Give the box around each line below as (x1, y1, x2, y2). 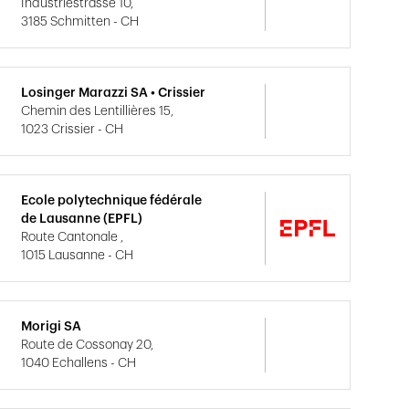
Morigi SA (21, 320, 82, 333)
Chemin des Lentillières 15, (21, 105, 174, 118)
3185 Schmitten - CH (21, 16, 140, 28)
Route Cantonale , (21, 231, 124, 244)
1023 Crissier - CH (21, 123, 124, 136)
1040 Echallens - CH (21, 357, 137, 370)
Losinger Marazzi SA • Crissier (21, 87, 206, 100)
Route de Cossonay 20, (21, 339, 154, 351)
